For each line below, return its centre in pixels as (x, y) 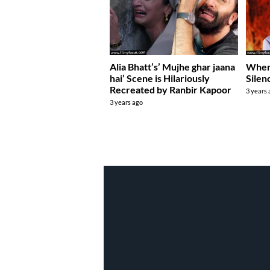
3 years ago (126, 102)
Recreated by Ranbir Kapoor (171, 89)
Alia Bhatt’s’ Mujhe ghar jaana (172, 66)
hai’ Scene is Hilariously (160, 78)
